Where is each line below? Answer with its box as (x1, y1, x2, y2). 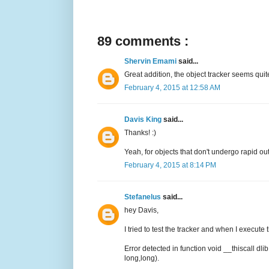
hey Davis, (124, 206, 159, 215)
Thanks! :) (124, 128, 156, 138)
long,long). (124, 254, 159, 263)
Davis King (124, 115, 163, 124)
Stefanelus (124, 193, 163, 202)
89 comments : (97, 34, 189, 49)
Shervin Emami (124, 57, 178, 66)
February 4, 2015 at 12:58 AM (124, 83, 220, 92)
